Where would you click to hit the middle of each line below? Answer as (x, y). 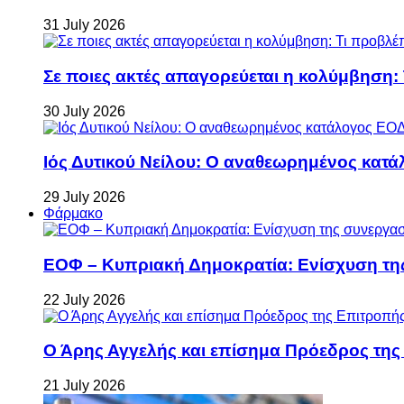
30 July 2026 (84, 111)
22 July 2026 (84, 299)
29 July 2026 (84, 197)
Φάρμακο (73, 214)
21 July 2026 (84, 385)
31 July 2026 (84, 25)
